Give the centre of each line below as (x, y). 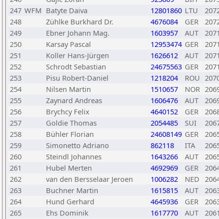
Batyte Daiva (67, 10)
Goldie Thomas (71, 123)
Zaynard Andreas (74, 100)
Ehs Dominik (67, 213)
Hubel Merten (69, 168)
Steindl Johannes (74, 156)
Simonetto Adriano (77, 145)
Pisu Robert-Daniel (77, 78)
